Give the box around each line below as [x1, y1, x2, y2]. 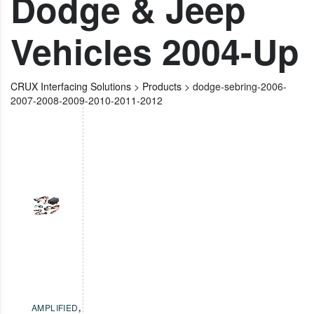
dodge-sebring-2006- [193, 79, 287, 94]
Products [142, 79, 182, 94]
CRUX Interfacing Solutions [11, 79, 131, 94]
